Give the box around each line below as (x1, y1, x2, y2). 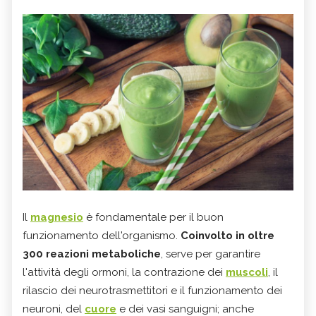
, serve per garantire (161, 247, 260, 260)
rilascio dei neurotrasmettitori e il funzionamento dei (23, 284, 282, 297)
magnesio (30, 210, 83, 224)
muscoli (226, 265, 268, 279)
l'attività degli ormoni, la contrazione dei (23, 265, 226, 279)
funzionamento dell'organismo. (23, 229, 178, 242)
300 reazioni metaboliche (23, 247, 161, 260)
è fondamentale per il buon (83, 210, 224, 224)
